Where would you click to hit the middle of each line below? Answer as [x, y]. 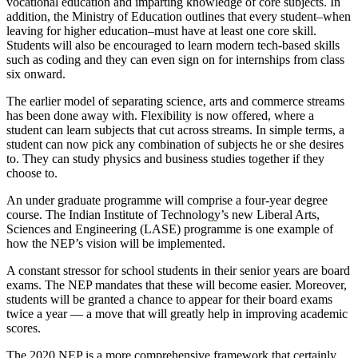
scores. [24, 328]
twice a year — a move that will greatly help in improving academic [177, 313]
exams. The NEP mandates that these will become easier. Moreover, [177, 284]
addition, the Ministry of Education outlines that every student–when [179, 16]
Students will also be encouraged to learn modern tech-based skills [173, 45]
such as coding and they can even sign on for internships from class [175, 59]
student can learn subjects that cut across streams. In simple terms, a [175, 129]
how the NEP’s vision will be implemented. [116, 243]
